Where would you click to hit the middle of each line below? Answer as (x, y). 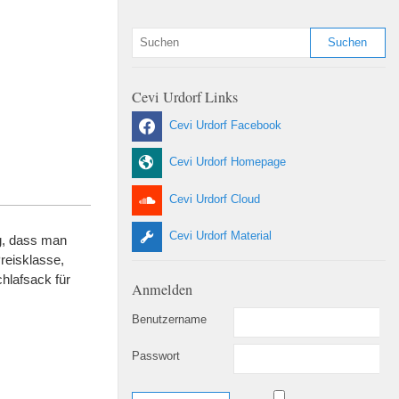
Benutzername (169, 319)
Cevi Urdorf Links (185, 97)
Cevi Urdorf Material (220, 236)
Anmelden (162, 290)
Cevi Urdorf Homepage (228, 163)
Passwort (156, 356)
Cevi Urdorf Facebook (225, 125)
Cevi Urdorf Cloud (215, 199)
